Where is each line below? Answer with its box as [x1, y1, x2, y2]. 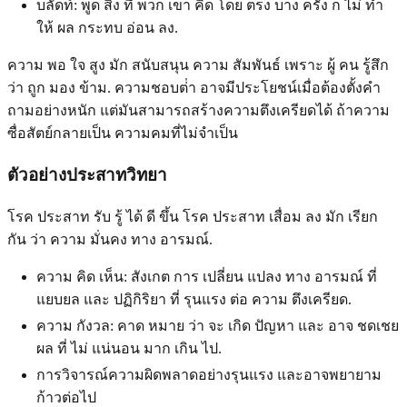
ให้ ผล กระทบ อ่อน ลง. [36, 20, 178, 36]
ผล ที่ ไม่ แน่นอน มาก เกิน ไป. [36, 340, 222, 356]
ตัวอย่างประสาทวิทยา [7, 165, 167, 185]
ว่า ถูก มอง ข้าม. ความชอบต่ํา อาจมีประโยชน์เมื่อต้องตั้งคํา [7, 80, 381, 96]
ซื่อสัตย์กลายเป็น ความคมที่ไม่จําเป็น [7, 125, 238, 142]
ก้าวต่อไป [36, 389, 96, 405]
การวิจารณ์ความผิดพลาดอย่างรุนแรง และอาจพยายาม [36, 366, 382, 382]
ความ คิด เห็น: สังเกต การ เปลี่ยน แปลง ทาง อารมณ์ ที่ [36, 268, 377, 284]
